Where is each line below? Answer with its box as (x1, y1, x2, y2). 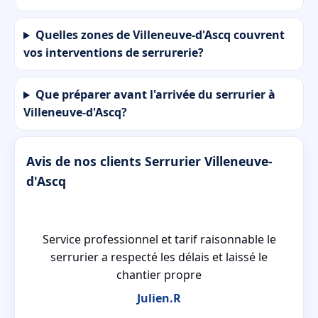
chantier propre (116, 266, 202, 283)
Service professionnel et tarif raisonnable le (42, 231, 276, 247)
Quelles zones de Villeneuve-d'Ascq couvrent (35, 27, 285, 43)
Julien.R (137, 290, 181, 306)
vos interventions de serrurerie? (23, 45, 204, 61)
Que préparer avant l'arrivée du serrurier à (35, 87, 275, 103)
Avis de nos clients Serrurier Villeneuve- (26, 152, 273, 170)
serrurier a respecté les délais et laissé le (50, 248, 268, 265)
